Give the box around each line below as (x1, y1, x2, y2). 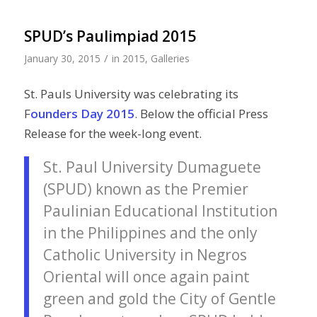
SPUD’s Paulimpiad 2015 (23, 25, 196, 46)
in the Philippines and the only (42, 223, 258, 243)
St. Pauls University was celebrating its (23, 86, 238, 103)
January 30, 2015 (23, 51, 100, 65)
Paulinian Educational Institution (42, 201, 277, 221)
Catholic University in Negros (42, 245, 247, 265)
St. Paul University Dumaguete (42, 157, 261, 178)
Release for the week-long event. (23, 125, 202, 142)
